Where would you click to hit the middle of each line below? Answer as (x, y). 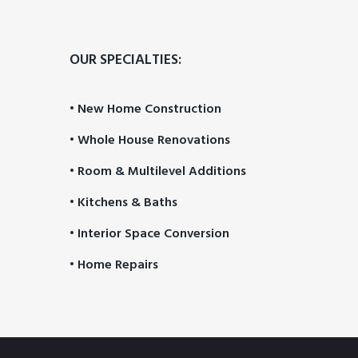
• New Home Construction (145, 109)
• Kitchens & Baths (123, 203)
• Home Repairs (114, 265)
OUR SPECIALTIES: (125, 60)
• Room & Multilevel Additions (158, 172)
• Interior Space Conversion (149, 234)
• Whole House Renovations (150, 141)
